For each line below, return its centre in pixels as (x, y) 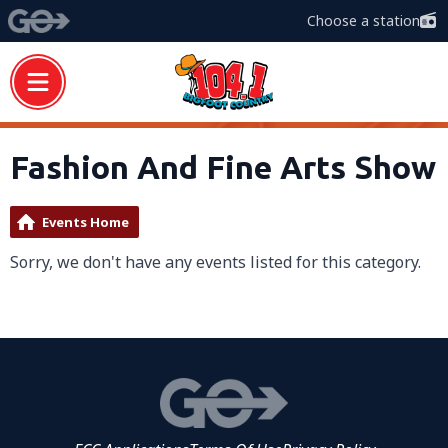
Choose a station (363, 20)
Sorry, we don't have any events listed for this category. (215, 262)
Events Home (85, 222)
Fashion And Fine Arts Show (223, 167)
